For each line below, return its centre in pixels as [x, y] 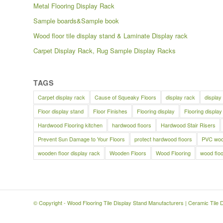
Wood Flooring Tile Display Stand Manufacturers [125, 202]
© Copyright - [50, 202]
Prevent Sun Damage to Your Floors [81, 139]
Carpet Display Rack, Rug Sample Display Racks [105, 50]
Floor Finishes [110, 111]
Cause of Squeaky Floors [125, 97]
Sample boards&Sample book [76, 20]
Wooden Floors [128, 153]
